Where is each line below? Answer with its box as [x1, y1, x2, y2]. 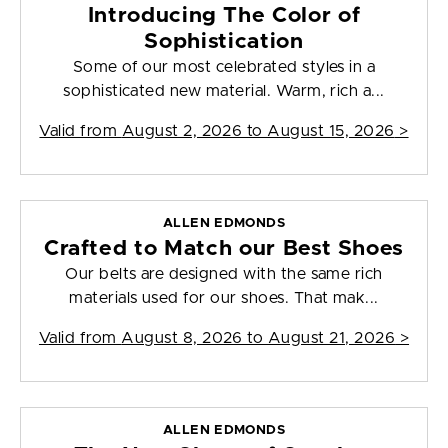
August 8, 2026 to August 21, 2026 [121, 330, 396, 347]
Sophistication [144, 31, 304, 53]
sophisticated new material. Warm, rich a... [63, 83, 385, 100]
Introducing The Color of [87, 5, 361, 27]
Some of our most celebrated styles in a [72, 59, 376, 76]
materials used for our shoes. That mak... [69, 290, 379, 307]
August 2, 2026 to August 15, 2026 [121, 123, 395, 140]
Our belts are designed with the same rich [65, 266, 383, 283]
